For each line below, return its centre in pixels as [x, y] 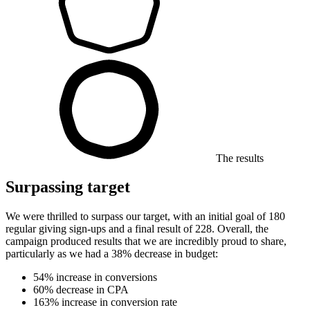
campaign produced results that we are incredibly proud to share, [146, 241]
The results [240, 158]
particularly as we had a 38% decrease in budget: [112, 254]
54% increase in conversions [95, 277]
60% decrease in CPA [81, 290]
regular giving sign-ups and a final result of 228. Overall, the [137, 229]
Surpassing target [68, 187]
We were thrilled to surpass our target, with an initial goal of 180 [145, 217]
